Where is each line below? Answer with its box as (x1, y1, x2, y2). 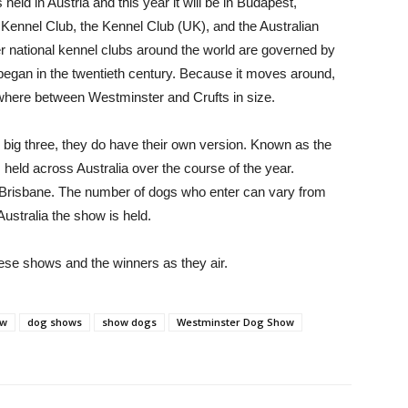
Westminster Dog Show (177, 315, 294, 329)
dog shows (27, 315, 82, 329)
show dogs (102, 315, 157, 329)
